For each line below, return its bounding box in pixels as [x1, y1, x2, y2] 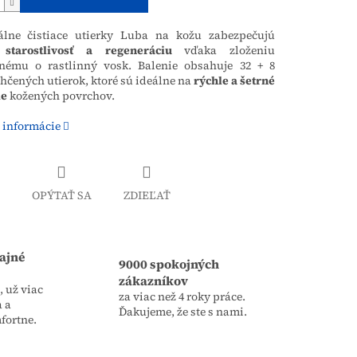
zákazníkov [119, 273, 188, 290]
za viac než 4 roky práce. [119, 288, 245, 305]
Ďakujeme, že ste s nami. [119, 304, 247, 320]
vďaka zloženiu [171, 42, 276, 59]
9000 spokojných [119, 256, 219, 273]
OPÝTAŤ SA [31, 186, 92, 203]
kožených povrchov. [6, 88, 115, 104]
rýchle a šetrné [193, 73, 276, 89]
